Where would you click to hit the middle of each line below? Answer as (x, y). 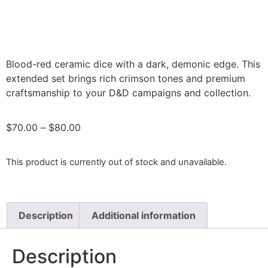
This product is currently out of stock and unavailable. (116, 162)
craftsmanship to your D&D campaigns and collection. (128, 92)
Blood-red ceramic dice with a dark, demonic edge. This (133, 64)
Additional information (143, 215)
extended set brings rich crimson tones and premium (126, 78)
